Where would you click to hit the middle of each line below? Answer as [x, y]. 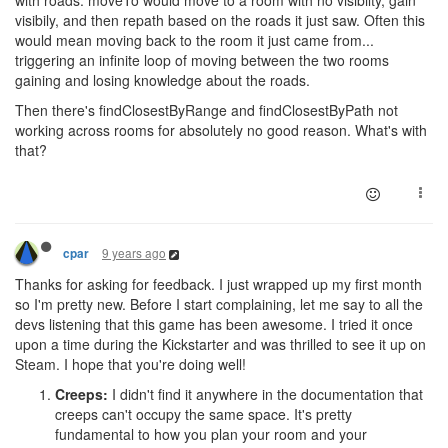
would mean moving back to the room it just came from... [194, 40]
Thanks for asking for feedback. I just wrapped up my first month [218, 284]
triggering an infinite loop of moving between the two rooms [202, 60]
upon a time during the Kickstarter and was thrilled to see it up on [220, 344]
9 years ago [134, 253]
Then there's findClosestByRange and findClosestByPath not [206, 110]
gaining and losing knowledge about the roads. [162, 80]
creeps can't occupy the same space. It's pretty [203, 414]
